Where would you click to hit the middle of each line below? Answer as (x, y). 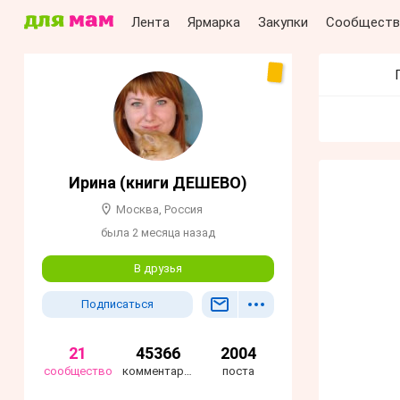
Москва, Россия (159, 210)
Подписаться (117, 304)
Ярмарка (214, 22)
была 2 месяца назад (158, 233)
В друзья (158, 269)
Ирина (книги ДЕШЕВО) (158, 183)
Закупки (283, 22)
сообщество (78, 371)
